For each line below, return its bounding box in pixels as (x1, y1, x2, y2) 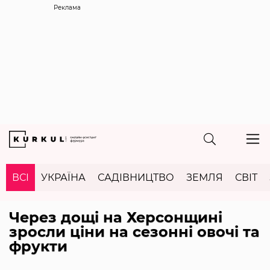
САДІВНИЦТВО (98, 171, 174, 183)
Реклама (54, 4, 81, 11)
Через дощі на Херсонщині (9, 208, 222, 226)
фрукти (9, 237, 67, 255)
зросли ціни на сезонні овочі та (9, 222, 260, 240)
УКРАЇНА (41, 171, 86, 183)
